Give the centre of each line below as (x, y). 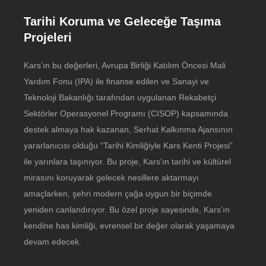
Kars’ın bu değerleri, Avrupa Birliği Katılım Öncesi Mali (125, 65)
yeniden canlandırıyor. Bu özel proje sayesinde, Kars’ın (127, 209)
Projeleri (48, 37)
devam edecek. (53, 241)
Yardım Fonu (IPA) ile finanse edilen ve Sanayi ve (116, 81)
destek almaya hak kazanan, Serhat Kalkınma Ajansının (128, 129)
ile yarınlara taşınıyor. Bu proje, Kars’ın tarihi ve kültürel (127, 161)
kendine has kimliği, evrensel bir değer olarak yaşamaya (129, 225)
